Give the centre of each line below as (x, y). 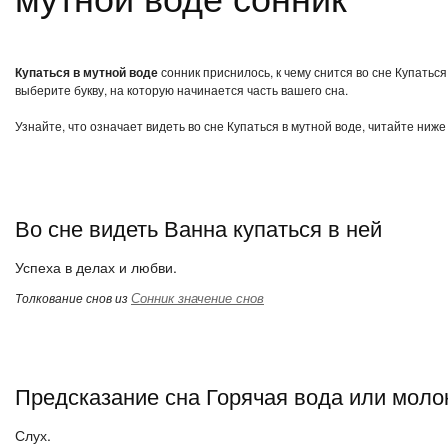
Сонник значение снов (197, 297)
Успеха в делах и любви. (96, 267)
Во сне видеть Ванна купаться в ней (198, 227)
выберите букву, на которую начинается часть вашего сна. (181, 89)
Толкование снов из (73, 297)
